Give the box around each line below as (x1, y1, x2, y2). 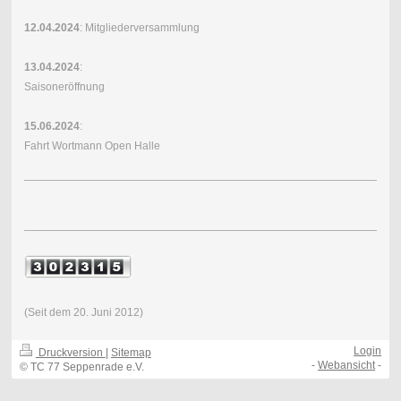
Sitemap (110, 346, 151, 360)
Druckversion (35, 346, 106, 360)
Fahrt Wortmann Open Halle (23, 140, 160, 153)
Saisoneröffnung (23, 81, 105, 94)
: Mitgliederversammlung (79, 21, 200, 35)
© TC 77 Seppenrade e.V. (19, 361, 144, 374)
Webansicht (318, 359, 376, 372)
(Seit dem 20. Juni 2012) (23, 306, 143, 320)
